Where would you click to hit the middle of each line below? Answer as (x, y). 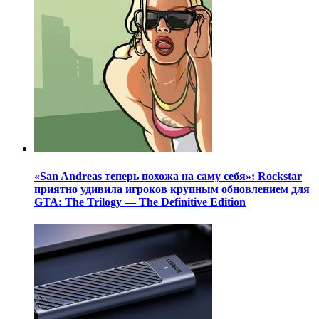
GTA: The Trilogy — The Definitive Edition (140, 202)
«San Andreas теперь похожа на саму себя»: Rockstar (168, 177)
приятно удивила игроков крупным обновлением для (172, 189)
